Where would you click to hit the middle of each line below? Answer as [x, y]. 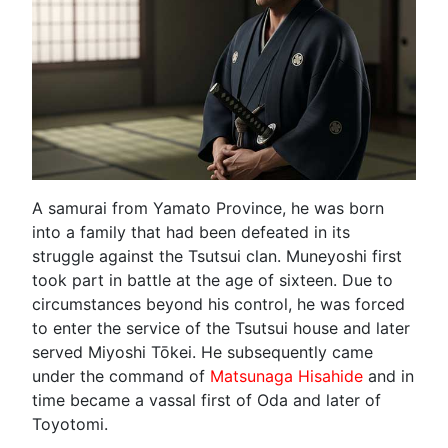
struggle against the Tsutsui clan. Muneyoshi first [217, 255]
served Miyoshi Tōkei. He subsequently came [202, 351]
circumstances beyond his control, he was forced [218, 303]
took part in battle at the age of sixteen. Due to [212, 279]
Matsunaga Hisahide [286, 375]
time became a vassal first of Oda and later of [206, 399]
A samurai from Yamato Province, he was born [208, 207]
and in [388, 375]
